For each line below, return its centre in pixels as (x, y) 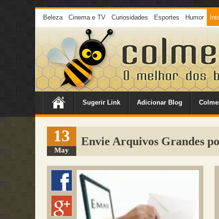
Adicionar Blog (160, 102)
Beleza (53, 17)
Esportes (167, 17)
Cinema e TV (87, 17)
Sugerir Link (101, 102)
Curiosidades (130, 17)
